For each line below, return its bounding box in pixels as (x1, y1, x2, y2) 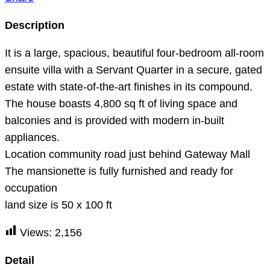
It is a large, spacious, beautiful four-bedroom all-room (5, 47, 264, 59)
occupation (5, 182, 57, 194)
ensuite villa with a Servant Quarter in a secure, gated (5, 64, 262, 76)
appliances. (5, 131, 60, 143)
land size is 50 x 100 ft (5, 199, 112, 211)
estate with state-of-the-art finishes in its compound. (5, 81, 253, 93)
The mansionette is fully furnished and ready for (5, 165, 233, 177)
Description (5, 19, 64, 31)
